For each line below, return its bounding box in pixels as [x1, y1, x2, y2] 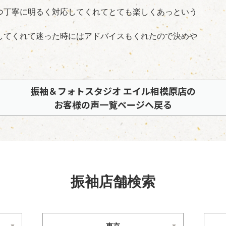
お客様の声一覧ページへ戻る [54, 98, 172, 111]
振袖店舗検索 [71, 174, 155, 190]
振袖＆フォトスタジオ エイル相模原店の [30, 84, 196, 97]
